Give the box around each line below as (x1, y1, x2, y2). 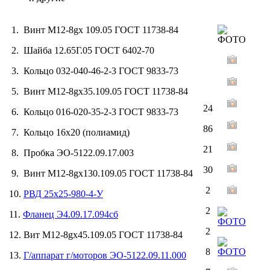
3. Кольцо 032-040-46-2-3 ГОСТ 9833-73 (7, 65, 178, 76)
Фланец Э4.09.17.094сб (23, 209, 118, 219)
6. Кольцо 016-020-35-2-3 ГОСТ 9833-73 (7, 106, 178, 117)
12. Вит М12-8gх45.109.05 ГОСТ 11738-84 (7, 229, 183, 240)
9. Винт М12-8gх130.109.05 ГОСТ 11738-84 (7, 168, 193, 178)
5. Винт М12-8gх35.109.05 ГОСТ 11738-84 (7, 86, 188, 96)
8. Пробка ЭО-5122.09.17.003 (7, 147, 134, 158)
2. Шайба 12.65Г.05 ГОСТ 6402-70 (7, 45, 154, 55)
